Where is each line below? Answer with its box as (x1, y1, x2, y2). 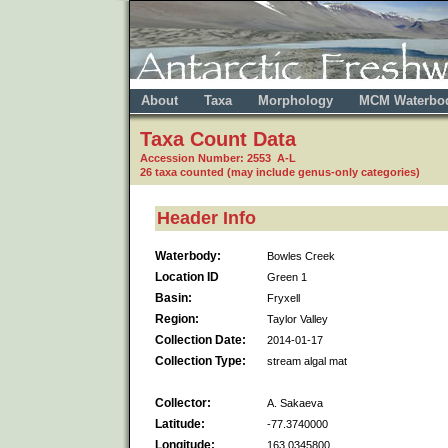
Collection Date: (155, 332, 246, 347)
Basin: (155, 290, 192, 305)
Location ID (155, 269, 219, 284)
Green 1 (267, 270, 307, 283)
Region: (155, 311, 199, 326)
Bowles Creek (267, 249, 335, 262)
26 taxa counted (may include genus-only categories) (140, 166, 420, 178)
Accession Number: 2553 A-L (140, 152, 296, 164)
